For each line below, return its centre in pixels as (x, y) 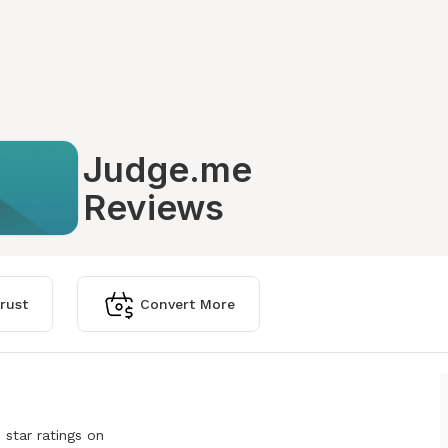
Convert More (187, 304)
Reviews (154, 207)
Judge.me (168, 169)
